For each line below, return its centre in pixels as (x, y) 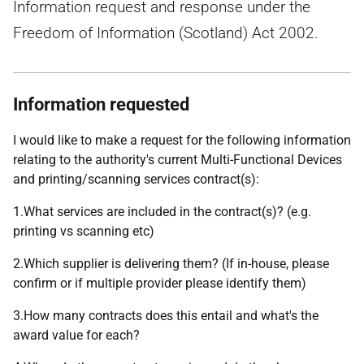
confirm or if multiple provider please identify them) (160, 283)
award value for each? (76, 335)
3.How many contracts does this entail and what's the (166, 316)
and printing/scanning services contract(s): (136, 179)
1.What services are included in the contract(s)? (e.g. (162, 212)
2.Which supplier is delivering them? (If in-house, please (171, 264)
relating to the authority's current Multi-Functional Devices (178, 160)
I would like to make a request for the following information (182, 140)
